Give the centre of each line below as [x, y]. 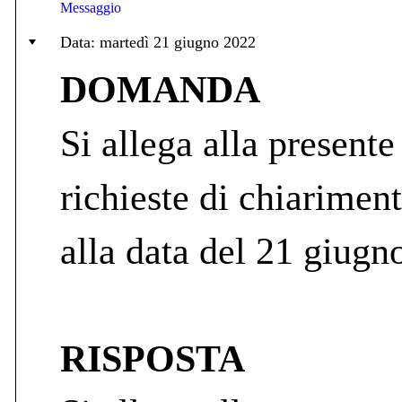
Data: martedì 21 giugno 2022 [158, 42]
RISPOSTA [153, 358]
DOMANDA [160, 89]
